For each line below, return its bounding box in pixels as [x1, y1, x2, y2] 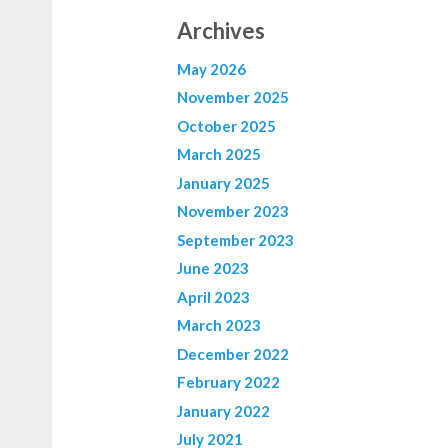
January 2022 [177, 401, 270, 420]
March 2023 [177, 316, 261, 335]
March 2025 [177, 145, 261, 164]
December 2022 [177, 344, 289, 363]
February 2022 [177, 373, 280, 392]
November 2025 [177, 88, 289, 107]
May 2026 [177, 59, 246, 78]
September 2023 [177, 230, 294, 249]
